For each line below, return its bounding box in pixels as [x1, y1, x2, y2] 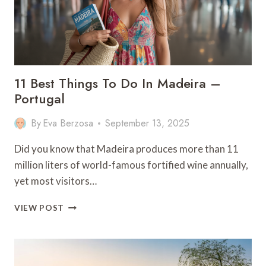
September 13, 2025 [105, 116, 190, 130]
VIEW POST [14, 203, 65, 213]
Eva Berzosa [43, 116, 94, 130]
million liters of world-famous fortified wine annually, [14, 159, 248, 171]
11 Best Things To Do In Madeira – [14, 74, 221, 93]
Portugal [14, 89, 65, 108]
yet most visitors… [14, 175, 97, 187]
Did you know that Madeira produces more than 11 [14, 142, 239, 155]
